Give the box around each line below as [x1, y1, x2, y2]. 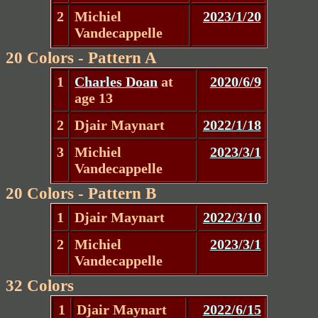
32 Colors [6, 276, 74, 295]
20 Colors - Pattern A [6, 48, 157, 67]
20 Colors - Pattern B [6, 184, 156, 202]
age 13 [75, 90, 114, 106]
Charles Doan [75, 74, 158, 90]
